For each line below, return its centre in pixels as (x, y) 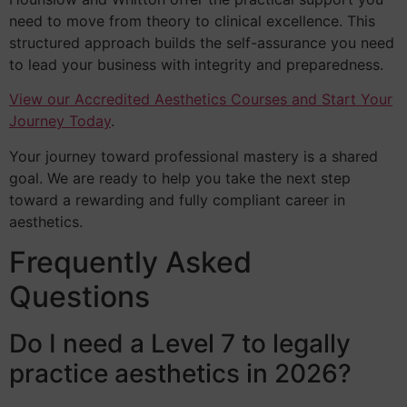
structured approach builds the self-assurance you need (202, 42)
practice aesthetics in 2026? (180, 374)
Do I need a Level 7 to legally (180, 344)
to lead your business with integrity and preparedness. (196, 64)
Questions (79, 297)
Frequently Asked (130, 263)
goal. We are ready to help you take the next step (180, 178)
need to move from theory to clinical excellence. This (192, 20)
